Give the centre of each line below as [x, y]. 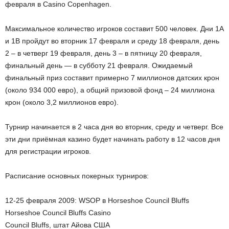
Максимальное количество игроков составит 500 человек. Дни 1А [114, 29]
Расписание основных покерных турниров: [77, 176]
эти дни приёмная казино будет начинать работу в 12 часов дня [113, 139]
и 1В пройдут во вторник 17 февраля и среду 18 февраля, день [112, 41]
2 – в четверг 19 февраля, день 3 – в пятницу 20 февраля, [104, 53]
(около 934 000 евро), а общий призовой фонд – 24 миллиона [110, 90]
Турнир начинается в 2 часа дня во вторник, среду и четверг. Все [114, 127]
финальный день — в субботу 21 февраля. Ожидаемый [99, 65]
